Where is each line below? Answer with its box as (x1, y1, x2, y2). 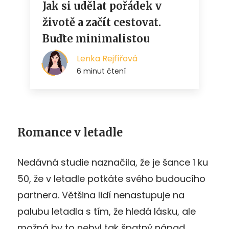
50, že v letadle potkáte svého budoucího (17, 172, 205, 185)
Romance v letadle (17, 125, 123, 140)
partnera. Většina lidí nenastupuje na (17, 188, 185, 201)
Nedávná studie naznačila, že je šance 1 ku (17, 155, 208, 169)
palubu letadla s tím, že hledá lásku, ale (17, 204, 196, 218)
